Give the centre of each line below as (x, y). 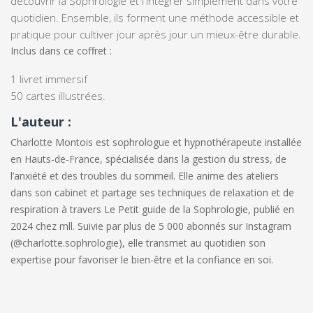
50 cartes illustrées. (58, 95)
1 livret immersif (49, 79)
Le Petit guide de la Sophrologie (176, 209)
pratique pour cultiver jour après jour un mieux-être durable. (156, 34)
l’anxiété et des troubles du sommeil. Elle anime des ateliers (145, 175)
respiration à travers (57, 209)
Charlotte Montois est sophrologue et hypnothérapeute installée (156, 142)
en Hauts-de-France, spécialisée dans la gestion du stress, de (148, 159)
